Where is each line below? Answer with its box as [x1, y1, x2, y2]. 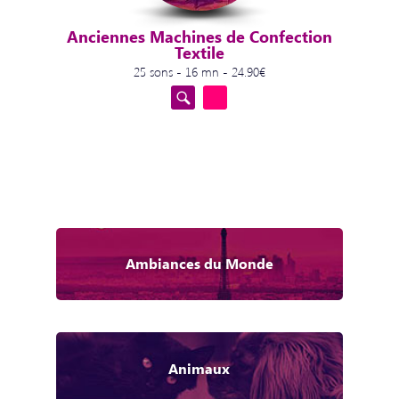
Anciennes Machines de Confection [66, 26, 332, 48]
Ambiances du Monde [125, 254, 273, 273]
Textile [174, 42, 224, 64]
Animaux [168, 358, 231, 378]
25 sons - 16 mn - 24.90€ [133, 61, 265, 80]
